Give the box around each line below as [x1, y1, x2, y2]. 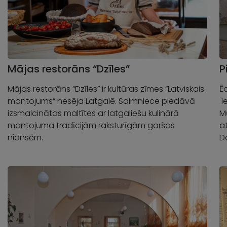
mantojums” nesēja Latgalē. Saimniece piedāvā [8, 95, 195, 107]
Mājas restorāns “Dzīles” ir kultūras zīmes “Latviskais [8, 83, 204, 95]
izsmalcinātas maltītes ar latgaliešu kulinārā [8, 107, 179, 119]
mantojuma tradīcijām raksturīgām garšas [8, 119, 175, 131]
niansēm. [8, 131, 43, 143]
